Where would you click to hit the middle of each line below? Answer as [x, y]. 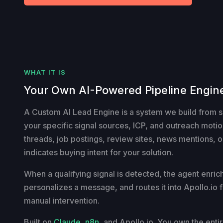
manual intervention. [62, 200]
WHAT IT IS [45, 72]
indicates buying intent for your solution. [99, 152]
